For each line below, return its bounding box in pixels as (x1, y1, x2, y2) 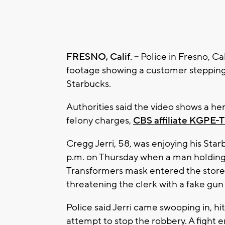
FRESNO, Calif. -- (66, 50, 141, 63)
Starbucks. (66, 77, 111, 90)
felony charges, (66, 114, 133, 127)
